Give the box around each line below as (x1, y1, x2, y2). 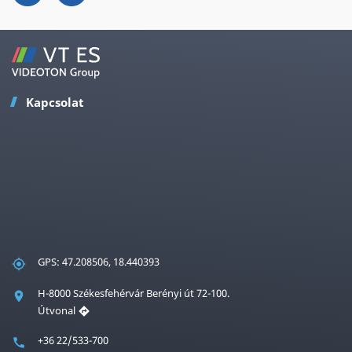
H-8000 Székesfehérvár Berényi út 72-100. (38, 285, 229, 300)
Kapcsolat (26, 93, 84, 110)
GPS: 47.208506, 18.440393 (38, 254, 159, 269)
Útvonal (38, 302, 78, 317)
